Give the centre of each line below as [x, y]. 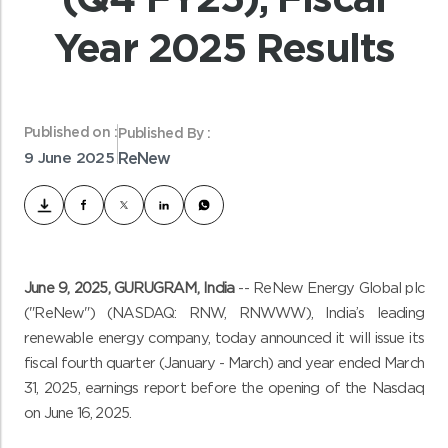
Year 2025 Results [224, 47]
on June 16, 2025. [78, 413]
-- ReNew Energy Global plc [329, 288]
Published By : [164, 134]
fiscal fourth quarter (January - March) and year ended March [224, 363]
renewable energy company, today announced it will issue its [224, 338]
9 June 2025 [69, 159]
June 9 [46, 288]
